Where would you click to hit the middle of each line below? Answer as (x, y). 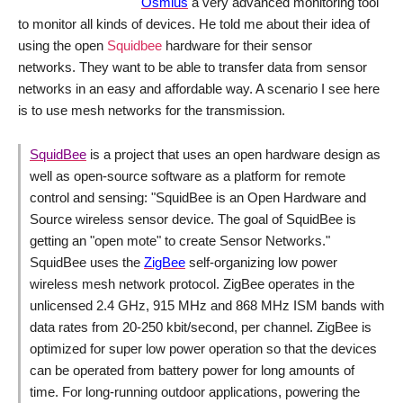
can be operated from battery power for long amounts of (192, 370)
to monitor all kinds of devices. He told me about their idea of (194, 23)
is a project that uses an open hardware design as (233, 154)
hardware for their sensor (237, 45)
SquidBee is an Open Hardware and (261, 197)
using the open (63, 45)
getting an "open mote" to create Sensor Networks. (178, 240)
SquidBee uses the (87, 262)
